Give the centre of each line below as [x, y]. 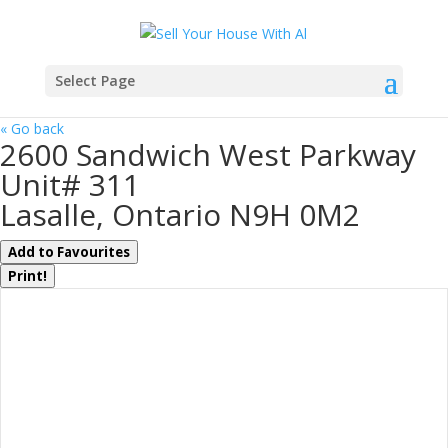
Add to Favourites [69, 251]
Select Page [94, 80]
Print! [27, 275]
